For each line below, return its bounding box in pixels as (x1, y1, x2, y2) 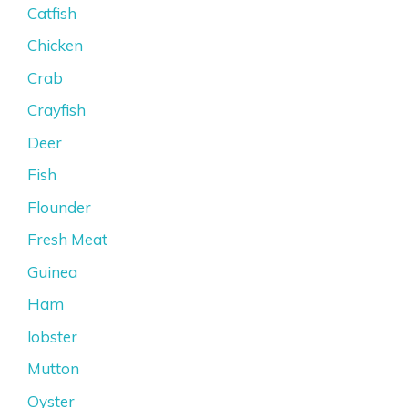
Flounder (27, 197, 91, 217)
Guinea (27, 261, 77, 281)
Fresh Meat (27, 229, 107, 250)
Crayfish (27, 100, 86, 120)
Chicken (27, 36, 83, 56)
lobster (27, 326, 77, 346)
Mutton (27, 359, 79, 379)
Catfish (27, 3, 76, 23)
